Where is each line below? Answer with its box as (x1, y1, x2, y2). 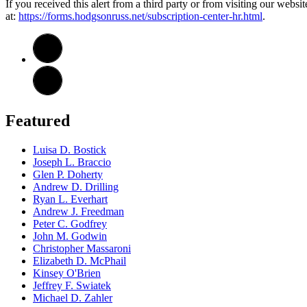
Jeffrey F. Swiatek (33, 279, 111, 291)
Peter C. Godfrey (33, 217, 107, 230)
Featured (5, 111, 70, 130)
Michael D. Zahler (33, 291, 112, 304)
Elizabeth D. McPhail (33, 254, 126, 267)
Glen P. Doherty (33, 168, 103, 180)
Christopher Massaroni (33, 242, 131, 254)
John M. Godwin (33, 230, 107, 242)
